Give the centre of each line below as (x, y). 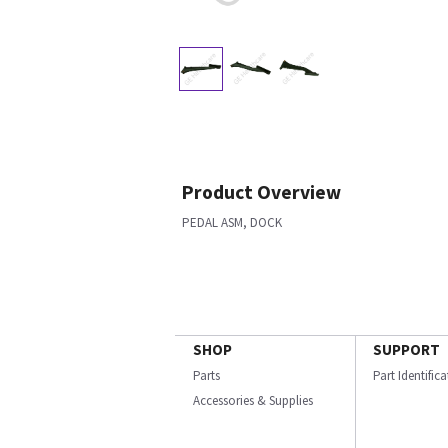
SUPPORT (406, 350)
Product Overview (261, 192)
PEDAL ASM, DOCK (232, 223)
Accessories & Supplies (253, 401)
